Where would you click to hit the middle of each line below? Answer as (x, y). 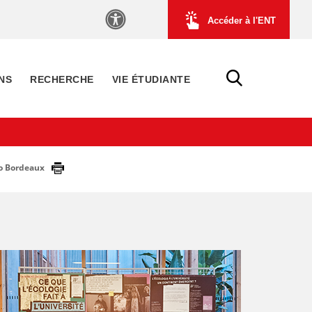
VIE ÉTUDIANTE (151, 79)
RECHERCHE (62, 79)
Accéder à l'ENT (242, 20)
